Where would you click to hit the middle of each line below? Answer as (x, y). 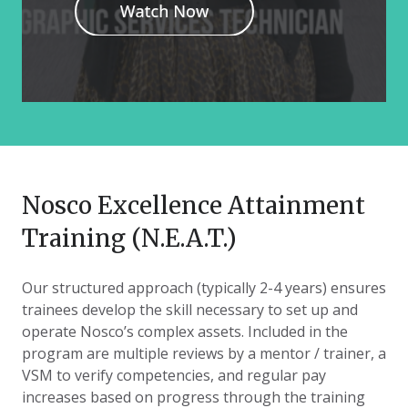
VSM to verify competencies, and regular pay (174, 375)
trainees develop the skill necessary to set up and (190, 309)
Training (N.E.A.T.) (129, 238)
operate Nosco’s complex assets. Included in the (185, 331)
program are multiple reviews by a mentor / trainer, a (204, 353)
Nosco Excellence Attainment (194, 205)
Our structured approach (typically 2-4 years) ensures (204, 287)
